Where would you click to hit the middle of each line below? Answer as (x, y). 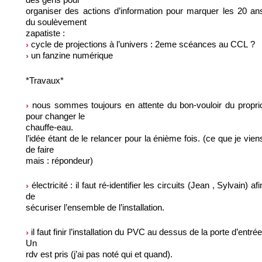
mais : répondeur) (59, 160)
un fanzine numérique (71, 56)
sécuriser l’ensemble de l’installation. (95, 207)
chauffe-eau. (49, 127)
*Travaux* (45, 80)
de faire (40, 149)
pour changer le (55, 116)
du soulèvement (56, 22)
